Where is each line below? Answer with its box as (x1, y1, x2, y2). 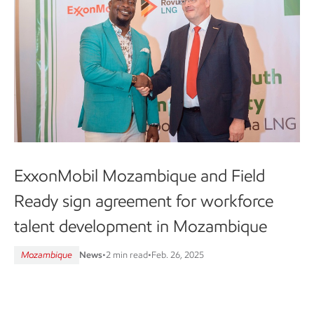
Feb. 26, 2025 (151, 249, 204, 260)
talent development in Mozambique (14, 215, 267, 236)
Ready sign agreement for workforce (14, 190, 273, 211)
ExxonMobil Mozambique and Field (14, 165, 265, 186)
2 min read (106, 249, 148, 260)
